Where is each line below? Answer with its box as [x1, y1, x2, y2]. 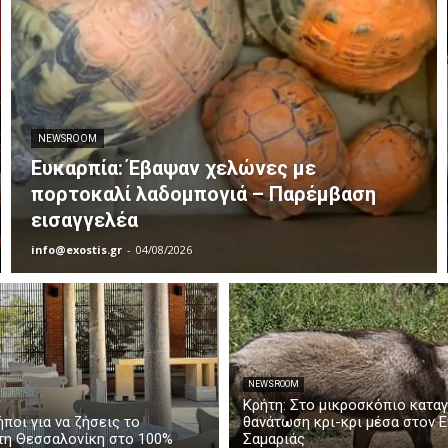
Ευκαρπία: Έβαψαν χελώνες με [31, 156, 317, 181]
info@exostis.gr [31, 242, 123, 258]
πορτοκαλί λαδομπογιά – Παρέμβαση [31, 182, 377, 207]
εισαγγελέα [31, 208, 139, 233]
